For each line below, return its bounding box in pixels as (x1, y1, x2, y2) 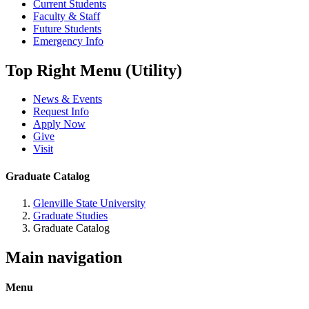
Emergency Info (33, 34, 103, 47)
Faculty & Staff (33, 10, 100, 22)
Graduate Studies (33, 209, 108, 221)
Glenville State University (33, 197, 146, 209)
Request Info (33, 106, 89, 118)
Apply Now (33, 118, 86, 130)
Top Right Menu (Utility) (6, 61, 182, 79)
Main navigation (6, 248, 122, 266)
